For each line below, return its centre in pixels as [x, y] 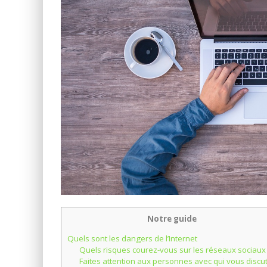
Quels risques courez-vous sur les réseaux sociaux [172, 249]
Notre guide [172, 219]
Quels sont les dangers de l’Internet [132, 238]
